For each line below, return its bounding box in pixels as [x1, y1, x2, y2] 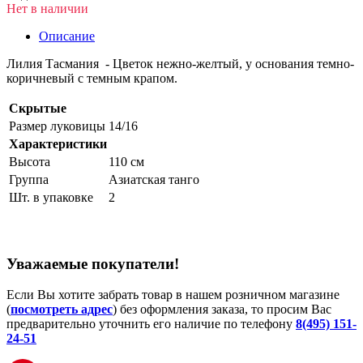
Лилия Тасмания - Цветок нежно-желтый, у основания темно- [6, 56, 354, 70]
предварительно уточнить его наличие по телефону [6, 317, 296, 331]
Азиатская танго [109, 172, 199, 186]
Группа [9, 172, 49, 186]
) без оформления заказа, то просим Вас [113, 302, 331, 317]
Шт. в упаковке [9, 190, 93, 204]
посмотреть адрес [11, 302, 113, 317]
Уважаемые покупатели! [6, 254, 179, 272]
